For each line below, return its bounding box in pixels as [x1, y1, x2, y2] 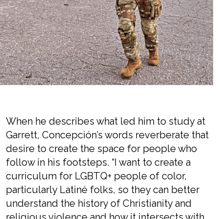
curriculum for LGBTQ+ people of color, [6, 170, 187, 182]
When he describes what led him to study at [6, 115, 205, 127]
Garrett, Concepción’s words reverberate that [6, 129, 209, 141]
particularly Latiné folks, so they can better [6, 184, 199, 196]
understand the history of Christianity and [6, 197, 192, 209]
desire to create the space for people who [6, 143, 197, 154]
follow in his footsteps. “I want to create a [6, 156, 191, 168]
